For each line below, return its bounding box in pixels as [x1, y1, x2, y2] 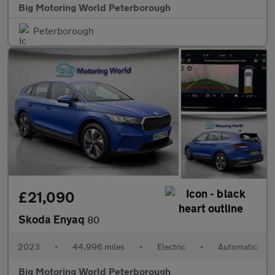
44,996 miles [72, 241, 125, 252]
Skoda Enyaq [18, 212, 87, 226]
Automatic [218, 241, 257, 252]
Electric [157, 241, 185, 252]
